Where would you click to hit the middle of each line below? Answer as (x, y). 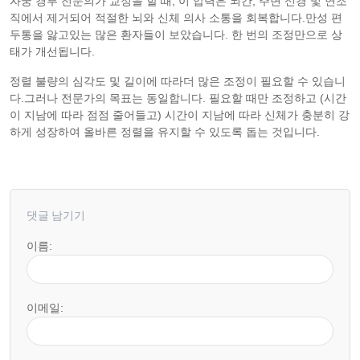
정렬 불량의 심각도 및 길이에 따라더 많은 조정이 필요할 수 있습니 (178, 82)
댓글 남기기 (56, 216)
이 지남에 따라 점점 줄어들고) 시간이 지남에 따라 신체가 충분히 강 (180, 115)
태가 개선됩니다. (52, 52)
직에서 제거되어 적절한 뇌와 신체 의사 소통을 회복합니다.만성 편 (176, 18)
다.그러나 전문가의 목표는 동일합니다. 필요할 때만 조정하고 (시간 (178, 98)
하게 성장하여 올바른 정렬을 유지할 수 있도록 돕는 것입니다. (165, 132)
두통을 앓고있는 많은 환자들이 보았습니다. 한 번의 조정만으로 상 (176, 35)
